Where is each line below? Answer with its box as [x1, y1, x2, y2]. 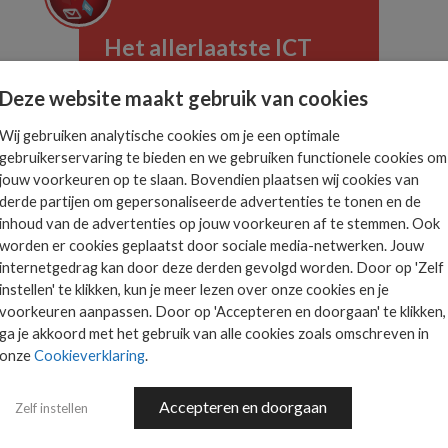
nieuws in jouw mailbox [104, 60, 337, 88]
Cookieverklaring [34, 347, 145, 364]
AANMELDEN [123, 173, 197, 187]
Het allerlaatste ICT [104, 33, 312, 61]
